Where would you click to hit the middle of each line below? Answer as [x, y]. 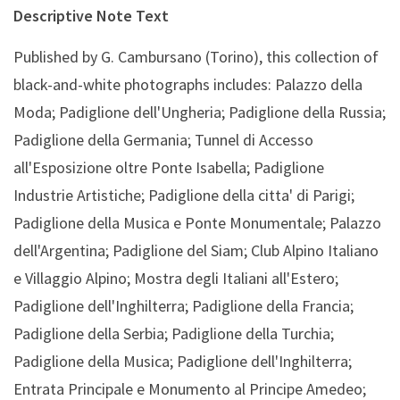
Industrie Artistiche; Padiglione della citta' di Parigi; [184, 196]
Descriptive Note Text [91, 16]
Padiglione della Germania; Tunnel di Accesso [163, 140]
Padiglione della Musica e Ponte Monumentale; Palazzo [197, 223]
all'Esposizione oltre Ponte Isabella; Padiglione [169, 168]
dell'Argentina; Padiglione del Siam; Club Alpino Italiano [196, 251]
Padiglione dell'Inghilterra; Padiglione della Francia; [183, 306]
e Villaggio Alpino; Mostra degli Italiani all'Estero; [176, 279]
